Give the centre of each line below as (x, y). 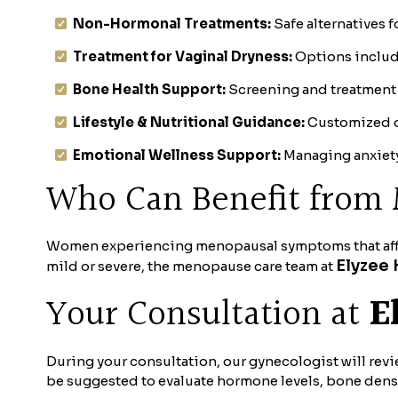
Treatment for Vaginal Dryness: (183, 56)
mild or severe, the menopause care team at (191, 267)
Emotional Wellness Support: (177, 155)
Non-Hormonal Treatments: (172, 23)
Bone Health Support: (149, 89)
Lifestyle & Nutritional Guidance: (189, 122)
